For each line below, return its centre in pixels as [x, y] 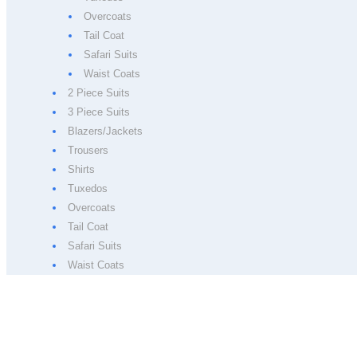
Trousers [88, 150]
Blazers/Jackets [105, 131]
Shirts [81, 169]
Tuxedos [87, 188]
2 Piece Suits [98, 93]
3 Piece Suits [98, 112]
